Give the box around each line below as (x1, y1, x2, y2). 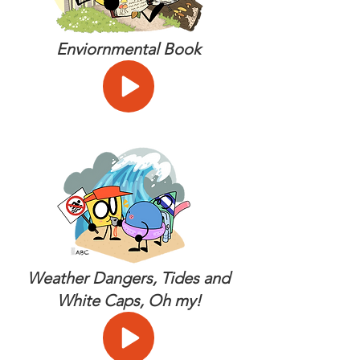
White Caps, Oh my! (56, 291, 201, 310)
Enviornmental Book (56, 39, 201, 59)
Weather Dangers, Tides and (27, 268, 230, 288)
